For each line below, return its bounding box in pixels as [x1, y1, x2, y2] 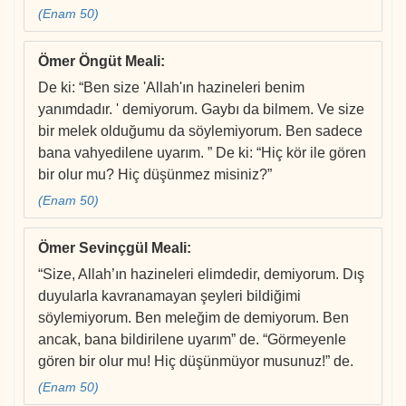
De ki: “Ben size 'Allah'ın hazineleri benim [38, 80, 304, 96]
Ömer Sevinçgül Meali [38, 240, 187, 256]
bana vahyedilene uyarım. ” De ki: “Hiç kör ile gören [38, 145, 366, 161]
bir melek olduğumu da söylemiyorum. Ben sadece [38, 123, 362, 140]
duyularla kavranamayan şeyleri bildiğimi [38, 288, 301, 304]
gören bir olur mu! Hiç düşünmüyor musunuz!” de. [38, 353, 353, 370]
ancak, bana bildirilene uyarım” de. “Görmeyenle [38, 332, 346, 348]
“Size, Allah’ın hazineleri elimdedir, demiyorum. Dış [38, 266, 364, 283]
